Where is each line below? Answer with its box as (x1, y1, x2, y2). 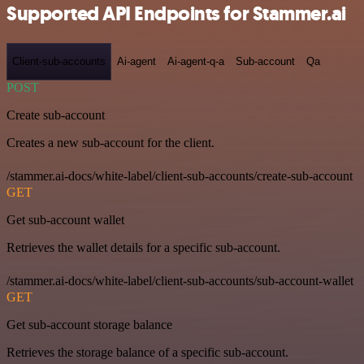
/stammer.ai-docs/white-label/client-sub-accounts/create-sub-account (6, 168, 353, 183)
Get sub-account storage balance (6, 317, 172, 331)
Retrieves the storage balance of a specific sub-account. (6, 344, 288, 359)
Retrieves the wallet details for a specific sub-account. (6, 240, 280, 254)
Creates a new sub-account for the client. (6, 135, 214, 149)
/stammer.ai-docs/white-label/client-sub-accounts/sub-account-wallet (6, 273, 353, 288)
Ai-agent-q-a (167, 55, 224, 68)
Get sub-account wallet (6, 212, 124, 227)
